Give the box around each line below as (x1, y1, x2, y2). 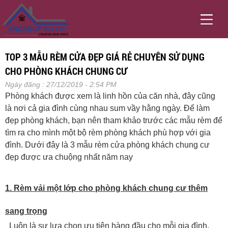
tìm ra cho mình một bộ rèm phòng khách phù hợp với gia (5, 128, 211, 137)
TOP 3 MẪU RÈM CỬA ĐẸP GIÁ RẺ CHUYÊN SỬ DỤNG (5, 50, 205, 63)
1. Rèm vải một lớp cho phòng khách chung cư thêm (5, 184, 208, 192)
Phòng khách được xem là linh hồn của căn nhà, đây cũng (5, 92, 215, 100)
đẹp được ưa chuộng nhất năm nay (5, 153, 133, 161)
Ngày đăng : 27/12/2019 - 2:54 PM (5, 80, 117, 89)
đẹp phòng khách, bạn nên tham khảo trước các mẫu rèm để (5, 116, 222, 125)
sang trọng (5, 207, 47, 215)
